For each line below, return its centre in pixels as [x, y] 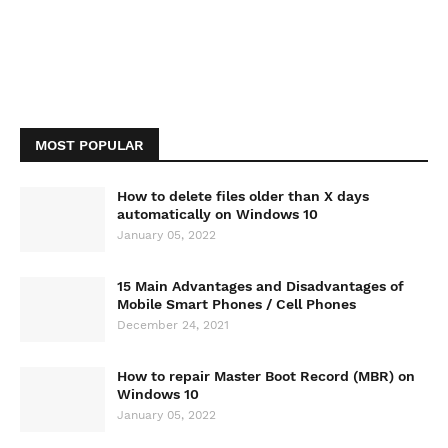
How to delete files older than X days [243, 196]
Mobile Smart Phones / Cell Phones [236, 304]
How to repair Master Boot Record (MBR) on [266, 376]
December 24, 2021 [173, 325]
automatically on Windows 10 [217, 214]
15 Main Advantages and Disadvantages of [260, 286]
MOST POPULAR [89, 145]
